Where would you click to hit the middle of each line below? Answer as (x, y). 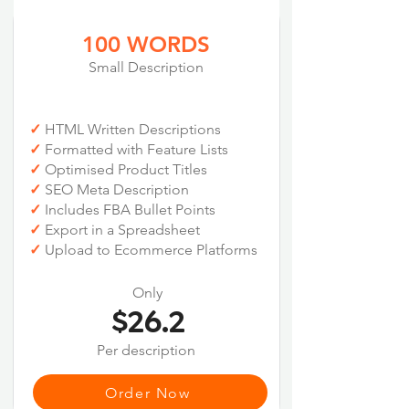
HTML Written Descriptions (131, 130)
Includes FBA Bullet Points (128, 210)
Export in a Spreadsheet (120, 230)
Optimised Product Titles (124, 170)
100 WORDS (146, 45)
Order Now (148, 393)
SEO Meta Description (115, 190)
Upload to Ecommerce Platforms (149, 250)
